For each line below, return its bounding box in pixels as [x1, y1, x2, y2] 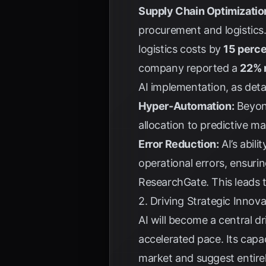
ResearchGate [138, 176, 207, 188]
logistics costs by [138, 43, 224, 55]
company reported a [138, 62, 240, 74]
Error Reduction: [138, 138, 219, 150]
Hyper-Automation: [138, 100, 235, 112]
